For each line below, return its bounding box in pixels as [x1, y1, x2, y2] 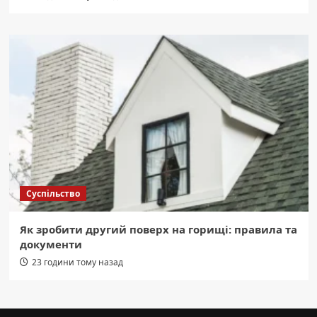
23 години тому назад [31, 255, 123, 268]
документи [19, 236, 82, 251]
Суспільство [25, 187, 80, 200]
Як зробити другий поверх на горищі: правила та [19, 221, 297, 236]
